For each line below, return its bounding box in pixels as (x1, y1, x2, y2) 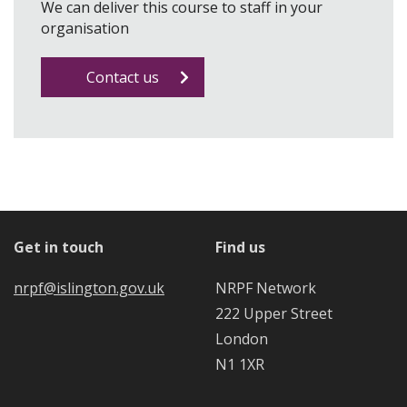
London (214, 329, 268, 350)
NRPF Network (214, 278, 316, 299)
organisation (41, 18, 129, 39)
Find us (214, 237, 265, 258)
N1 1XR (214, 354, 264, 375)
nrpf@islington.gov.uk (14, 278, 164, 299)
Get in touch (14, 237, 104, 258)
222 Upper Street (214, 303, 333, 324)
